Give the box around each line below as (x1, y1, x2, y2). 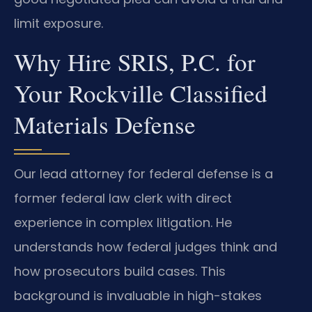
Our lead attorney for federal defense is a (14, 164, 273, 182)
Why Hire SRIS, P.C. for (14, 45, 256, 78)
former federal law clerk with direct (14, 189, 232, 207)
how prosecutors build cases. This (14, 262, 226, 280)
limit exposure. (14, 15, 103, 33)
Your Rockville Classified (14, 76, 267, 109)
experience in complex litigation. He (14, 213, 232, 231)
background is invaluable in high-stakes (14, 286, 262, 304)
